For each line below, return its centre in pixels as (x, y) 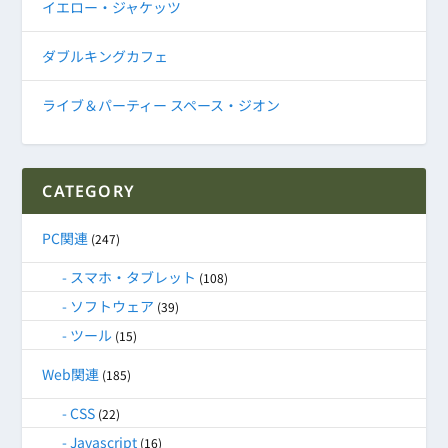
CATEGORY (89, 191)
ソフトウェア (112, 306)
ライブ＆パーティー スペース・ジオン (161, 105)
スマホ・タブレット (133, 277)
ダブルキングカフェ (105, 56)
